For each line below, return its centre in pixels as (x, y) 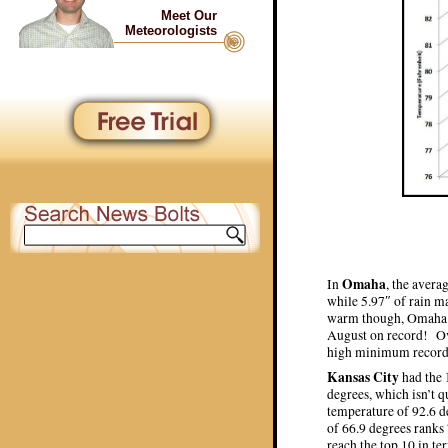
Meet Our (189, 15)
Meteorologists (171, 30)
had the (422, 377)
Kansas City (363, 377)
